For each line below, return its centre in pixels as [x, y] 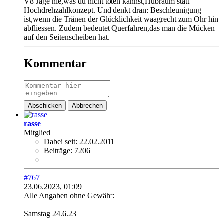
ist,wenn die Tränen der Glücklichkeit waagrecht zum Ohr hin [121, 19]
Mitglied [37, 132]
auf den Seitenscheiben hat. [67, 37]
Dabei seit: [60, 141]
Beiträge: [58, 150]
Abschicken [45, 105]
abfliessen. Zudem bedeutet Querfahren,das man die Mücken [119, 28]
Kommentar [55, 63]
